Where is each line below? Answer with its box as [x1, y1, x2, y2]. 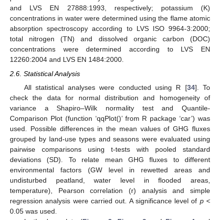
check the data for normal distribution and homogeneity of [10, 93, 210, 102]
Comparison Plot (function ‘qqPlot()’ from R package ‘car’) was [10, 114, 210, 122]
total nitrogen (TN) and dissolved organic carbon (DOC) [10, 35, 210, 43]
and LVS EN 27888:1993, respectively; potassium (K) [10, 4, 210, 12]
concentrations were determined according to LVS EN [10, 45, 210, 54]
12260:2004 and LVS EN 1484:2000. [10, 55, 124, 64]
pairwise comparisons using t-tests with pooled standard [10, 145, 210, 153]
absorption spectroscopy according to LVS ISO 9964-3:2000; [10, 25, 210, 33]
